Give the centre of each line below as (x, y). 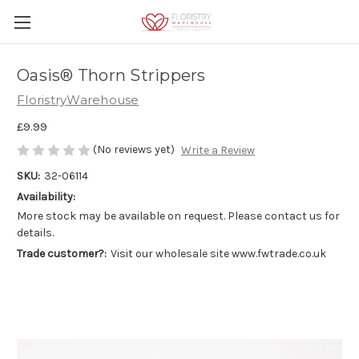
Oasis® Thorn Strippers (111, 76)
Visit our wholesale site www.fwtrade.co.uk (218, 254)
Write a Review (218, 151)
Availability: (46, 197)
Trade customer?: (62, 254)
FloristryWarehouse (78, 100)
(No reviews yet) (134, 149)
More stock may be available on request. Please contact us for (178, 216)
